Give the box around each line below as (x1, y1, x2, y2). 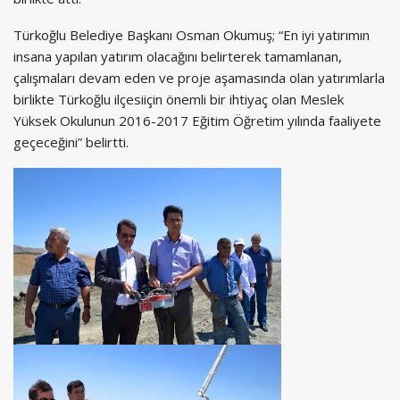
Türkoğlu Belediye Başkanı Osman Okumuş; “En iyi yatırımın (13, 25, 370, 44)
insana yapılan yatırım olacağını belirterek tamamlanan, (13, 46, 342, 65)
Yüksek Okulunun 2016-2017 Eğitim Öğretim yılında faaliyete (13, 111, 381, 129)
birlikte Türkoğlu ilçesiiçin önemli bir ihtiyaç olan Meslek (13, 89, 344, 108)
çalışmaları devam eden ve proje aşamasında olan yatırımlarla (13, 68, 385, 87)
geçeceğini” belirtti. (13, 132, 129, 151)
